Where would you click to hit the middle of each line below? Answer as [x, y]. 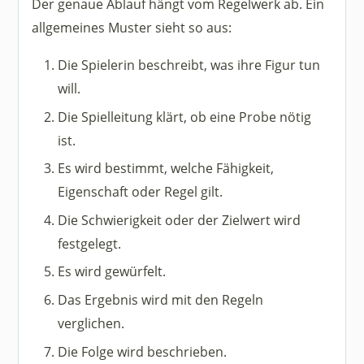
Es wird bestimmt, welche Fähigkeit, [166, 168]
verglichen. [91, 323]
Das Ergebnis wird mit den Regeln [161, 299]
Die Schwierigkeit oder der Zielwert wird [180, 219]
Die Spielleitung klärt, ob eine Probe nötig [185, 116]
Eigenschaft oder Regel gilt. [141, 192]
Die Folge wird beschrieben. [143, 351]
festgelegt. [90, 243]
